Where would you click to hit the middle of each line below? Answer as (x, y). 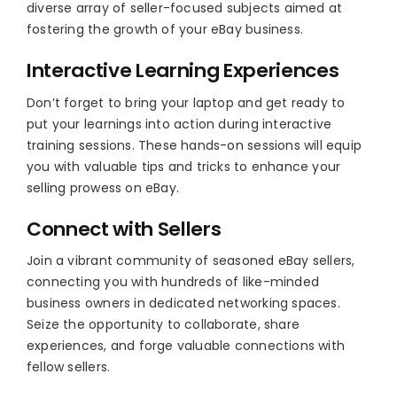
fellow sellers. (68, 367)
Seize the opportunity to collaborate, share (163, 325)
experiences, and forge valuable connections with (186, 346)
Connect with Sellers (124, 229)
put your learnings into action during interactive (179, 124)
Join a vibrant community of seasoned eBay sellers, (191, 261)
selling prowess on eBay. (103, 187)
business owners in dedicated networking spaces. (183, 304)
